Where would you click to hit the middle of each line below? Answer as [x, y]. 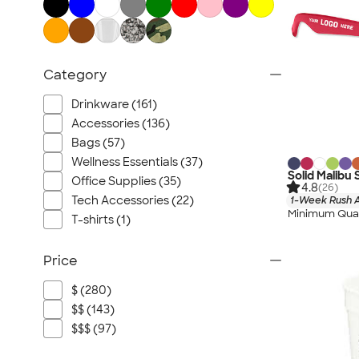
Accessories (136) [121, 123]
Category [75, 75]
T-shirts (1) [101, 220]
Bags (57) [98, 143]
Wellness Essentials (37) [137, 162]
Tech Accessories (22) [133, 200]
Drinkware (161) [114, 104]
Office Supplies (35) [126, 181]
